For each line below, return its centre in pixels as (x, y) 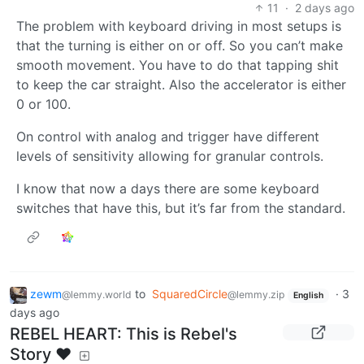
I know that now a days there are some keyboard (168, 189)
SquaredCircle (190, 294)
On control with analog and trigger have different (168, 137)
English (308, 296)
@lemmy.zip (256, 295)
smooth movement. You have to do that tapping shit (178, 65)
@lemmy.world (97, 295)
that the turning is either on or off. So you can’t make (180, 46)
